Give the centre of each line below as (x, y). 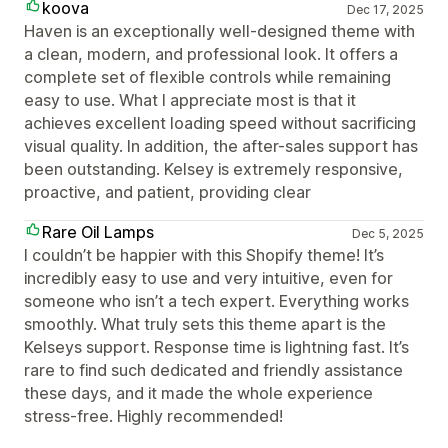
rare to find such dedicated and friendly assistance (213, 369)
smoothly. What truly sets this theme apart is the (205, 323)
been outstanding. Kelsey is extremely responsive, (213, 168)
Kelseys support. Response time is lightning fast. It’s (216, 346)
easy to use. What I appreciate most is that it (190, 99)
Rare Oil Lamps (98, 231)
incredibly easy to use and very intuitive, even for (208, 277)
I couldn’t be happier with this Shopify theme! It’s (204, 254)
